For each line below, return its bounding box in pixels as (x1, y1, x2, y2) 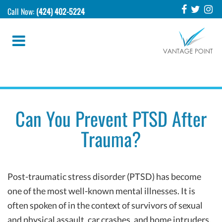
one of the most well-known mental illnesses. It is (7, 185, 195, 196)
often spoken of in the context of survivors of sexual (7, 200, 203, 211)
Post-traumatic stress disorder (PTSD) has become (7, 171, 201, 182)
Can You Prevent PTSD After (15, 107, 207, 132)
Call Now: (7, 6, 36, 17)
